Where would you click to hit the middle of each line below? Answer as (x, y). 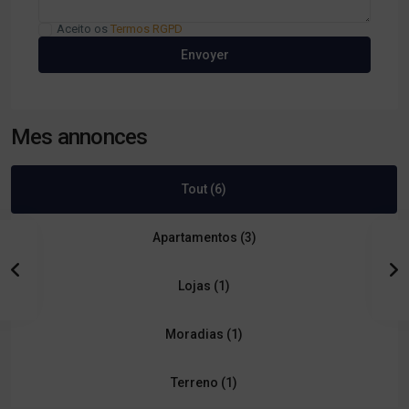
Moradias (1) (204, 334)
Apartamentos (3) (204, 237)
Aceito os (84, 29)
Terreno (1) (204, 383)
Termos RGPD (147, 29)
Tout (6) (204, 189)
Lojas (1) (204, 286)
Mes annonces (79, 137)
